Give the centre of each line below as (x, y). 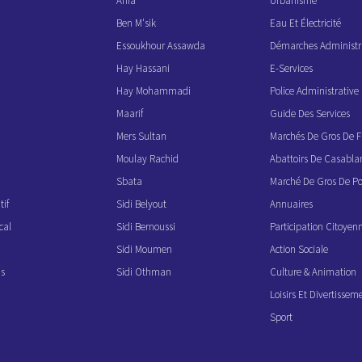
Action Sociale (299, 249)
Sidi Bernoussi (146, 226)
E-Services (291, 68)
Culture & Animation (313, 271)
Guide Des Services (310, 113)
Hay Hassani (143, 68)
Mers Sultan (141, 136)
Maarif (130, 113)
